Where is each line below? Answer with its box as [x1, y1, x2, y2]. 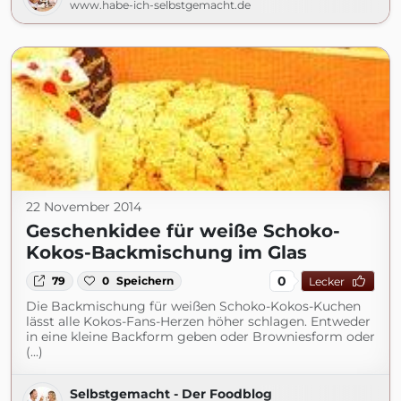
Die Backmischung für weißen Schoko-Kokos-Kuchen [26, 298, 361, 314]
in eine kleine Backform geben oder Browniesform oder [26, 328, 375, 345]
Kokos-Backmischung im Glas [26, 242, 307, 263]
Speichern [116, 274, 175, 287]
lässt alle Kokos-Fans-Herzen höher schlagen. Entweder [26, 313, 371, 329]
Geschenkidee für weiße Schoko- [26, 220, 340, 242]
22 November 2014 [26, 199, 141, 215]
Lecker [308, 274, 345, 288]
